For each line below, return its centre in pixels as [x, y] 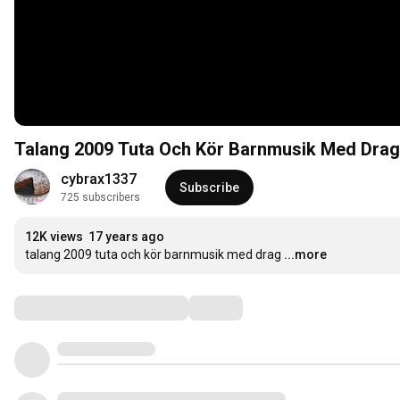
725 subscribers [100, 198]
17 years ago [126, 237]
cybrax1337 [99, 179]
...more [305, 255]
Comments [58, 308]
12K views [54, 237]
